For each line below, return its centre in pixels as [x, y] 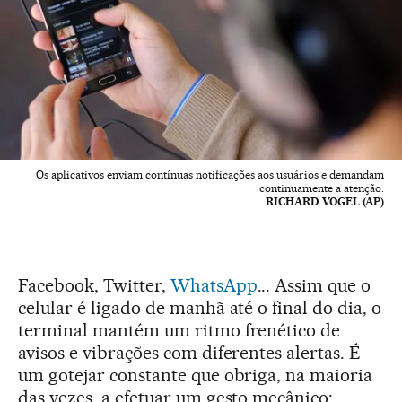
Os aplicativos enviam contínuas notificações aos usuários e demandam [210, 175]
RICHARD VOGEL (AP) [325, 202]
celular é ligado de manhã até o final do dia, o [200, 308]
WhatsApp [214, 286]
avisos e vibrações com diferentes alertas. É [190, 353]
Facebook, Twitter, [94, 286]
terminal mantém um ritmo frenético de [179, 331]
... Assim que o [314, 286]
